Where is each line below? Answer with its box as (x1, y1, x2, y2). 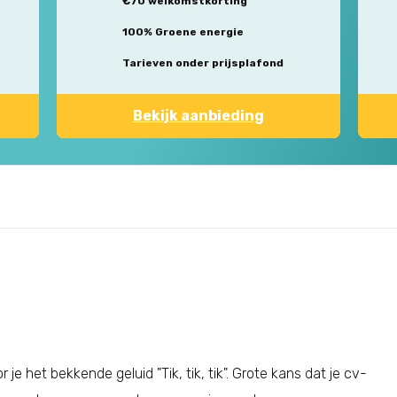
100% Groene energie (122, 26, 244, 38)
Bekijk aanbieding (133, 107, 264, 124)
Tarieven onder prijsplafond (122, 57, 284, 69)
